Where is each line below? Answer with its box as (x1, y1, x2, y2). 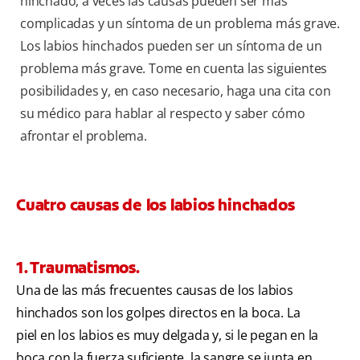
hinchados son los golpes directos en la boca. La (16, 304, 301, 322)
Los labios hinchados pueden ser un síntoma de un (20, 37, 322, 55)
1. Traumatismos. (16, 257, 140, 279)
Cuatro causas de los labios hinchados (16, 194, 295, 216)
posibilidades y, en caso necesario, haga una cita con (20, 82, 331, 100)
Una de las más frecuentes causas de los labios (16, 281, 293, 300)
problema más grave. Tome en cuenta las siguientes (20, 59, 328, 78)
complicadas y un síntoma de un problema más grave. (20, 14, 340, 33)
